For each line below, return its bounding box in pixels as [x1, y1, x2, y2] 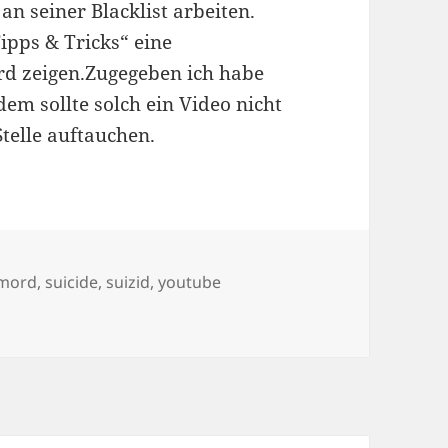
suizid [106, 270, 151, 293]
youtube [158, 270, 222, 293]
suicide [45, 270, 99, 293]
